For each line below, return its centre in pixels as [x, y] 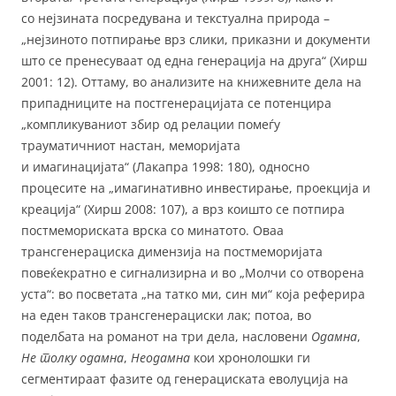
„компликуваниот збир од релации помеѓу [151, 124]
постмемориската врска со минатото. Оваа [152, 230]
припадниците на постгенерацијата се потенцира [176, 103]
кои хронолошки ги [250, 357]
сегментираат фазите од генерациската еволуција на [185, 378]
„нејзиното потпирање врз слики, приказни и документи [196, 39]
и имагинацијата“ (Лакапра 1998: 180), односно [165, 166]
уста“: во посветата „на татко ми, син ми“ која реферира [193, 293]
